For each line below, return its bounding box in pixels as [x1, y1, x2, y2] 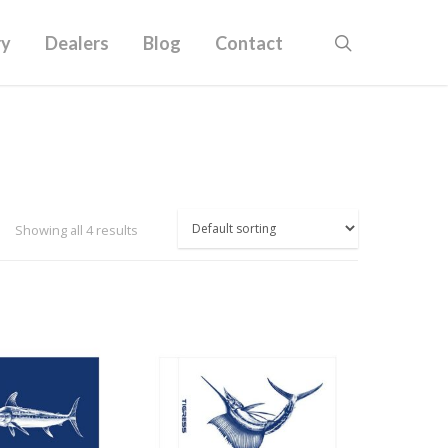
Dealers [45, 31, 109, 54]
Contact [215, 31, 283, 54]
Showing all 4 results [15, 221, 138, 239]
